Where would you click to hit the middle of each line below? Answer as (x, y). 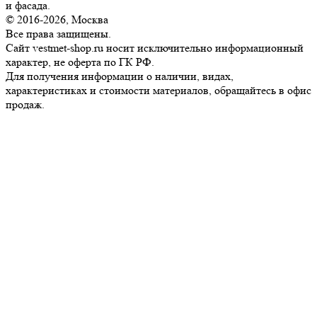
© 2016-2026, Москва (57, 20)
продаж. (25, 105)
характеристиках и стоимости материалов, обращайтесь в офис (158, 91)
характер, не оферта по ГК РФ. (80, 62)
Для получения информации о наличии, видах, (120, 76)
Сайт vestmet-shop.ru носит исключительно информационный (155, 48)
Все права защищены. (58, 34)
